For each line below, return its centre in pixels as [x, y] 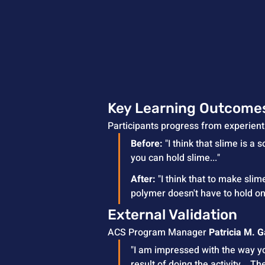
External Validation [172, 215]
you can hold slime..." [175, 158]
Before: [147, 144]
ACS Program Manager [158, 233]
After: [143, 180]
